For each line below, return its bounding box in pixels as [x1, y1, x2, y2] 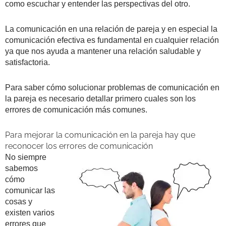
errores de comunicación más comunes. [5, 105, 147, 114]
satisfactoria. [5, 58, 50, 67]
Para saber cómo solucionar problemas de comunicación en [5, 83, 219, 92]
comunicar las [5, 186, 55, 195]
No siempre [5, 152, 46, 161]
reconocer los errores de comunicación [5, 141, 153, 151]
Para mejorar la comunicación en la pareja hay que [5, 130, 195, 140]
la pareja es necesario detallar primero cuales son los [5, 94, 196, 103]
